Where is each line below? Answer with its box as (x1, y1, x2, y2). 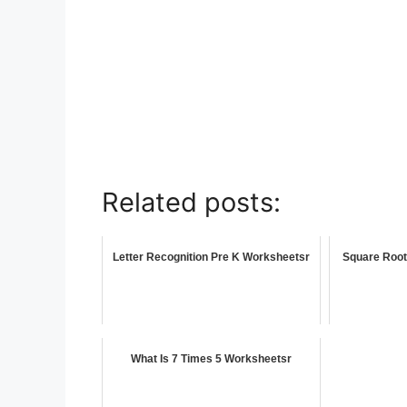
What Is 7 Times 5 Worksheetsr (131, 352, 292, 366)
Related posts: (102, 186, 281, 219)
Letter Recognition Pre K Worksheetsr (113, 251, 310, 264)
